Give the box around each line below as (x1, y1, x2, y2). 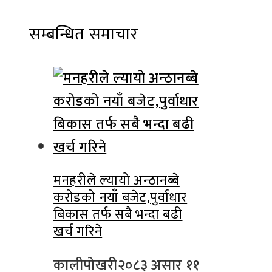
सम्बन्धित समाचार (29, 20, 138, 48)
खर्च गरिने (53, 220, 103, 243)
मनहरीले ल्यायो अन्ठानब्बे (53, 169, 180, 192)
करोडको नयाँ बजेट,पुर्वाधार (53, 186, 188, 209)
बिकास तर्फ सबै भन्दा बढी (53, 203, 183, 226)
